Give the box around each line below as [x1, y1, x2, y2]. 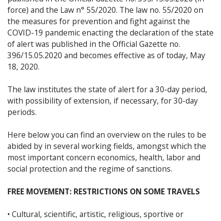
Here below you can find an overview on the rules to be [7, 129, 206, 140]
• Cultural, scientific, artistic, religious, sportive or [7, 208, 184, 220]
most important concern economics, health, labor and [7, 151, 200, 163]
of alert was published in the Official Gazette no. [7, 38, 180, 49]
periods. [7, 106, 37, 117]
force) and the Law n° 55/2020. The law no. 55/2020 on [7, 4, 203, 15]
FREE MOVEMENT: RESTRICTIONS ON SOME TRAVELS [7, 185, 200, 197]
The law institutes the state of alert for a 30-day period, [7, 83, 207, 95]
